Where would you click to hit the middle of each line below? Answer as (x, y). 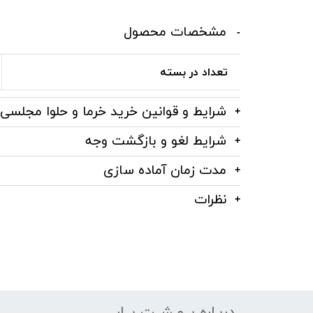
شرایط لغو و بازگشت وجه (156, 140)
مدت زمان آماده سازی (165, 169)
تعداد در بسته (194, 72)
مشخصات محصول (175, 31)
